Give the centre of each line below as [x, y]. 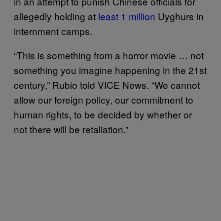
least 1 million [127, 16]
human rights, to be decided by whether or [103, 114]
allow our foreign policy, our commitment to [104, 99]
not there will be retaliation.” [71, 129]
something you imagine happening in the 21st [110, 70]
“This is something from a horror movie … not [109, 55]
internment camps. [53, 31]
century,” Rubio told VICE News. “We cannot [107, 84]
